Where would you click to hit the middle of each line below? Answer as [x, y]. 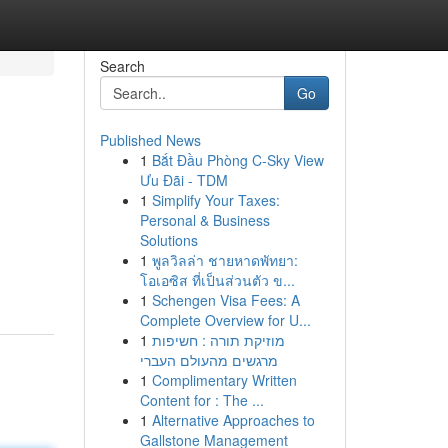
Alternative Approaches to [233, 420]
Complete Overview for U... [225, 320]
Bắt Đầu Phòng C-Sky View [237, 160]
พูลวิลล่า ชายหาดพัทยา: [224, 260]
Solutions [168, 240]
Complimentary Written [224, 380]
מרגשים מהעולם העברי [208, 360]
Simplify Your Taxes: [215, 200]
